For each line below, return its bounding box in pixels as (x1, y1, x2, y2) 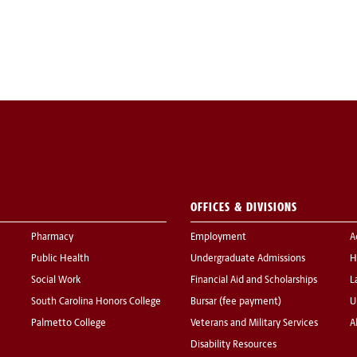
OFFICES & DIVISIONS (190, 199, 297, 215)
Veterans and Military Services (190, 319, 318, 329)
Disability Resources (190, 340, 277, 351)
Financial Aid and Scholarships (190, 276, 317, 286)
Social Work (31, 276, 80, 286)
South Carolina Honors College (31, 297, 161, 308)
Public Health (31, 254, 89, 265)
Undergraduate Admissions (190, 254, 305, 265)
